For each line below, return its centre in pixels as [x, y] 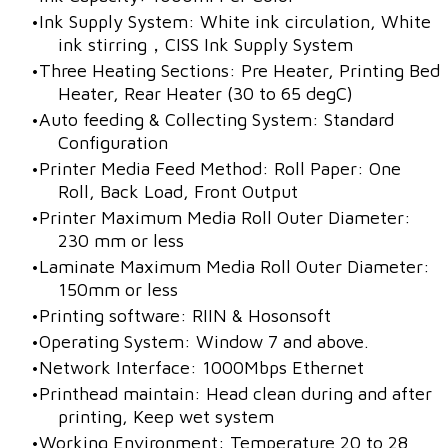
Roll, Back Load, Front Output [183, 191]
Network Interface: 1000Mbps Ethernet [201, 367]
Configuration [113, 142]
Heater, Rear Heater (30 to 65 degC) [205, 93]
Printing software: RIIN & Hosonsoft [185, 315]
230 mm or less [121, 240]
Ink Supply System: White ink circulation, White [235, 21]
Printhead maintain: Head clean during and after [235, 393]
